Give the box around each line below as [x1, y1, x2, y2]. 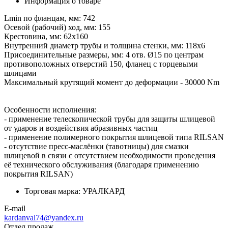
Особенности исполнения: [4, 105, 96, 114]
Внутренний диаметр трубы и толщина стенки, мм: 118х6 [4, 41, 205, 50]
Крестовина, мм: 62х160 [4, 32, 88, 41]
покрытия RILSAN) [4, 169, 73, 178]
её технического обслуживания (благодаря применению [4, 160, 199, 169]
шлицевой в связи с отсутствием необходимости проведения [4, 151, 215, 160]
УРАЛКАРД [82, 186, 125, 195]
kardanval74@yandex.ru [4, 213, 83, 222]
